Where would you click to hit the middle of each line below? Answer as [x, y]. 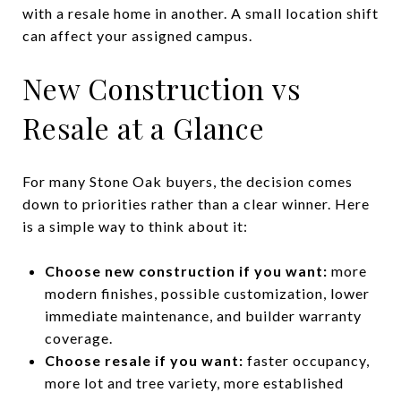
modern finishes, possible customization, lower [207, 293]
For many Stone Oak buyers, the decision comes [188, 181]
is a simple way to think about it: [135, 226]
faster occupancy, [306, 360]
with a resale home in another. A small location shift [200, 13]
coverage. [78, 337]
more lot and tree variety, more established [194, 382]
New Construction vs [162, 88]
